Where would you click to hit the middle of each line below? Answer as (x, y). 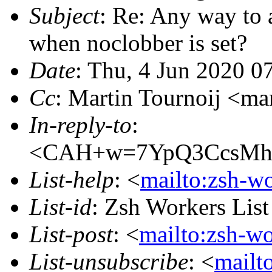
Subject (64, 15)
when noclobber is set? (138, 42)
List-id (60, 206)
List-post (71, 234)
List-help (72, 179)
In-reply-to (80, 124)
